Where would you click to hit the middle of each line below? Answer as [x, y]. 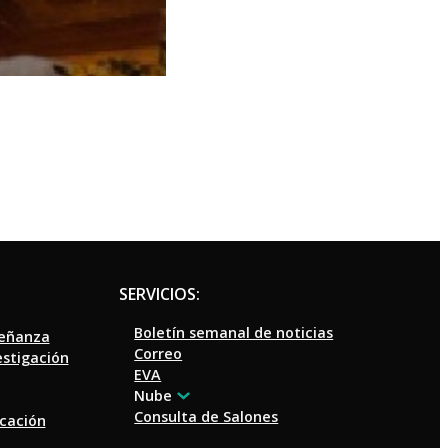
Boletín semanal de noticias [234, 332]
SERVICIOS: [160, 293]
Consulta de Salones [206, 416]
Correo [158, 353]
